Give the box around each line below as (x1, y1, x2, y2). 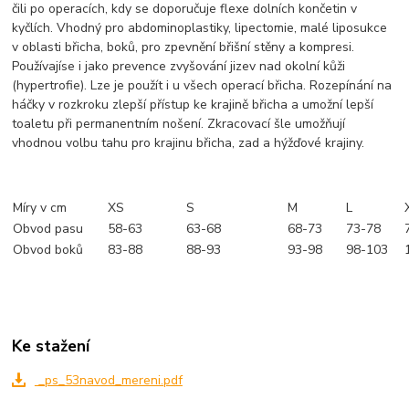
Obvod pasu (13, 220, 84, 237)
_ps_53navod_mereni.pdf (34, 372, 183, 390)
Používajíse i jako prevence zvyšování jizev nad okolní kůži (12, 58, 346, 75)
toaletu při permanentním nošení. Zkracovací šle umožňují (12, 115, 346, 132)
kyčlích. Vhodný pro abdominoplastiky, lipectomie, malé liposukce (12, 19, 388, 37)
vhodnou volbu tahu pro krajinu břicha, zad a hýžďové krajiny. (12, 134, 365, 152)
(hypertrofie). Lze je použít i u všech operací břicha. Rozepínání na (12, 77, 393, 94)
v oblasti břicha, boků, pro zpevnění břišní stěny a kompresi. (12, 38, 355, 56)
